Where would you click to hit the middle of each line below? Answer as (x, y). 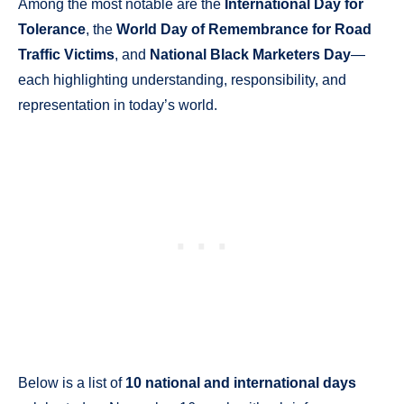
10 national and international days (241, 383)
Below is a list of (72, 383)
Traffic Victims (66, 54)
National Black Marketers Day (250, 54)
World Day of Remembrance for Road (244, 29)
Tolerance (52, 29)
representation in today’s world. (118, 105)
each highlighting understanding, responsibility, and (182, 79)
